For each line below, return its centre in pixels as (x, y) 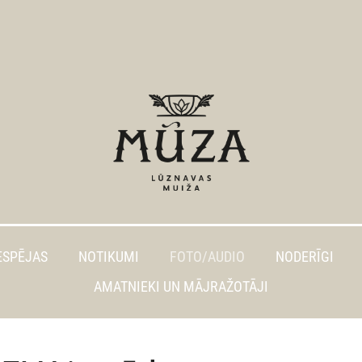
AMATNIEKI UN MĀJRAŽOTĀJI (181, 287)
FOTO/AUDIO (207, 257)
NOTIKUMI (109, 257)
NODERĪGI (305, 257)
